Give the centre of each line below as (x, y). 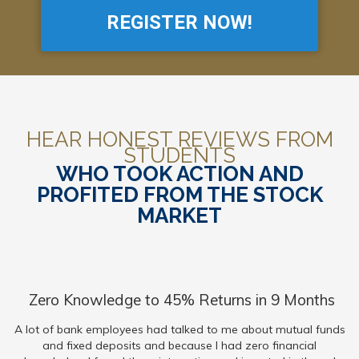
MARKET (179, 216)
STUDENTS (179, 155)
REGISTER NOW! (179, 22)
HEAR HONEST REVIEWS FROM (179, 139)
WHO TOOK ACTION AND (179, 174)
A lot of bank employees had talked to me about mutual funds (179, 329)
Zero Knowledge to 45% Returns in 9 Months (179, 300)
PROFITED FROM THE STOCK (179, 195)
